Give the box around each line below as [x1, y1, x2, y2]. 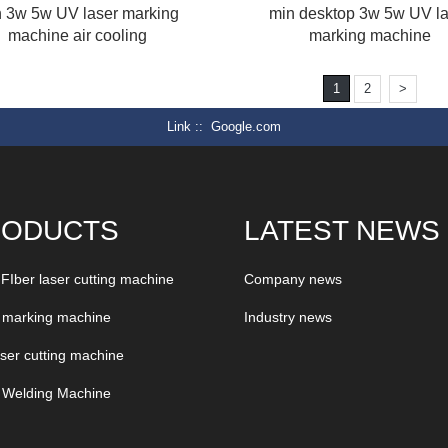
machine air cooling [8, 27, 148, 45]
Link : [167, 119, 199, 135]
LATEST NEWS [243, 215, 440, 247]
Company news [243, 271, 342, 288]
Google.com [211, 119, 281, 135]
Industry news [243, 309, 332, 326]
